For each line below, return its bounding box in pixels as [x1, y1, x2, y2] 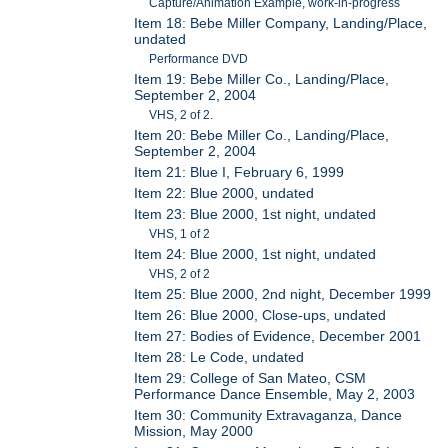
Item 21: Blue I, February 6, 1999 [134, 164, 345, 181]
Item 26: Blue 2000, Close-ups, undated [134, 307, 387, 324]
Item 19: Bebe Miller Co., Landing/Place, [134, 71, 390, 88]
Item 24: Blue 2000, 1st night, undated [134, 246, 377, 263]
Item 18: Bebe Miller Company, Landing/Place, [134, 15, 428, 32]
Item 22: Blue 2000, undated [134, 185, 315, 202]
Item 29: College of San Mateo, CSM [134, 370, 367, 387]
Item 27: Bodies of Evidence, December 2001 [134, 328, 422, 345]
